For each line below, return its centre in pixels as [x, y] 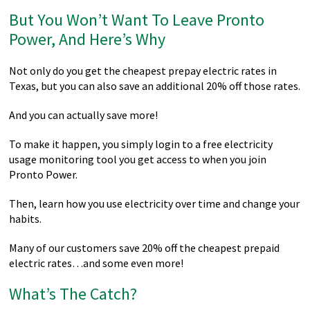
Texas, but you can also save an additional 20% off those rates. [155, 86]
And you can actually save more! [84, 115]
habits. [26, 219]
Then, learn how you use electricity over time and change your [155, 203]
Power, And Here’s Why [88, 39]
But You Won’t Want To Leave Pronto [137, 20]
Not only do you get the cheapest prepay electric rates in [143, 71]
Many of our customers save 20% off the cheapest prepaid [145, 248]
